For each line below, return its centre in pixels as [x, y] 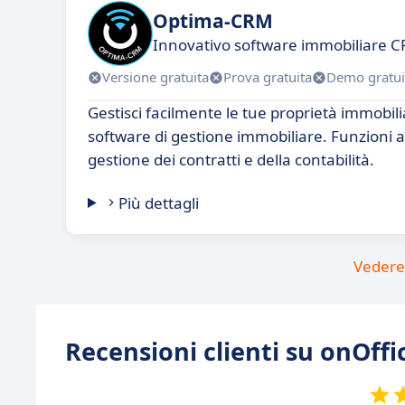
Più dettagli [159, 202]
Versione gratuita [155, 77]
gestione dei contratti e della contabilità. [231, 159]
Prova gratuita [268, 77]
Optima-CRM [213, 21]
